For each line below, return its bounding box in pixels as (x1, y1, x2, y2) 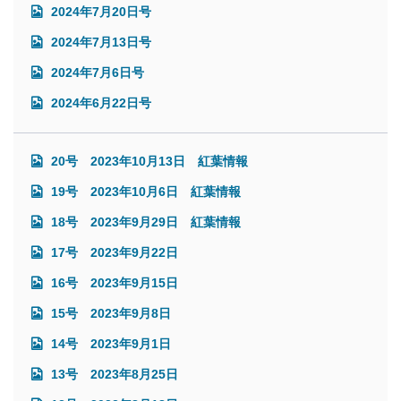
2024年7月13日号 (47, 34, 151, 49)
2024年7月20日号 (47, 4, 151, 19)
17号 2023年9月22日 (47, 244, 178, 260)
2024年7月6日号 (47, 64, 144, 80)
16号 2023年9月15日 (47, 275, 178, 290)
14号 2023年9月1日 (47, 336, 183, 351)
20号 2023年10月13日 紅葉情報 (47, 153, 248, 168)
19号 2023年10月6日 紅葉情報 (47, 183, 241, 199)
